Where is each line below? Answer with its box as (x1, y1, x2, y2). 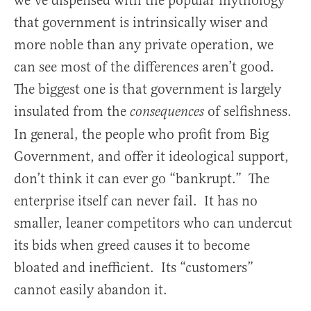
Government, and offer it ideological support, (14, 147, 289, 165)
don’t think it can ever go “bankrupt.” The (14, 169, 269, 187)
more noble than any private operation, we (14, 35, 274, 53)
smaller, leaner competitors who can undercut (14, 214, 292, 232)
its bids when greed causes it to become (14, 236, 250, 254)
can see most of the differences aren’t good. (14, 58, 278, 76)
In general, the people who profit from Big (14, 125, 269, 143)
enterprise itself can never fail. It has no (14, 192, 258, 210)
